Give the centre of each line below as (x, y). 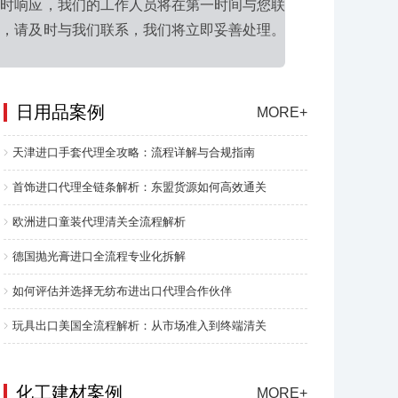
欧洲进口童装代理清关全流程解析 (99, 222)
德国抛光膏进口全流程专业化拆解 (99, 256)
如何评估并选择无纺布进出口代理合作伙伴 (122, 291)
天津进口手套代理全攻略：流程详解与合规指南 (134, 152)
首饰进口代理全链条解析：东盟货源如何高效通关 (139, 187)
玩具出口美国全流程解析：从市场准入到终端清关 (139, 326)
